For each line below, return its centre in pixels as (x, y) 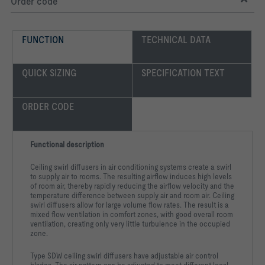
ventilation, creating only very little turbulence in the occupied (130, 224)
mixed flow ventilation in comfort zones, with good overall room (132, 214)
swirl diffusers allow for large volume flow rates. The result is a (130, 205)
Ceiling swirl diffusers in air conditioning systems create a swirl (131, 167)
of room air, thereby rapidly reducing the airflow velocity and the (132, 186)
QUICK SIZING (49, 73)
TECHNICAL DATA (176, 40)
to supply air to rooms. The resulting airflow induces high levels (131, 177)
